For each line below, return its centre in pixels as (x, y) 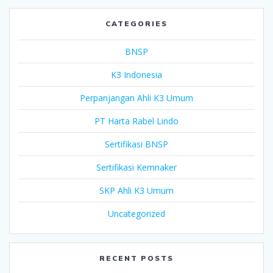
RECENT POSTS (136, 258)
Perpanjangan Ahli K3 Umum (136, 97)
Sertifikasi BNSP (136, 144)
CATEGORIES (136, 23)
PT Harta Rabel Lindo (136, 121)
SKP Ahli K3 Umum (136, 190)
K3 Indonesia (136, 74)
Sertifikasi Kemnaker (136, 167)
